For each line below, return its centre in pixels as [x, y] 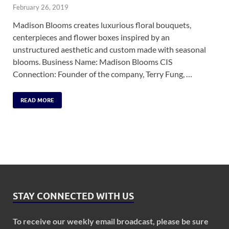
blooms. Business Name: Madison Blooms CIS [93, 61]
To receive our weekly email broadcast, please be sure [111, 221]
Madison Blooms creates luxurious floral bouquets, [102, 25]
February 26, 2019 [41, 7]
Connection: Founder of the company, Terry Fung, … [102, 74]
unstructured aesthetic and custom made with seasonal [109, 49]
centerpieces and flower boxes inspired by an [91, 37]
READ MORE [37, 100]
